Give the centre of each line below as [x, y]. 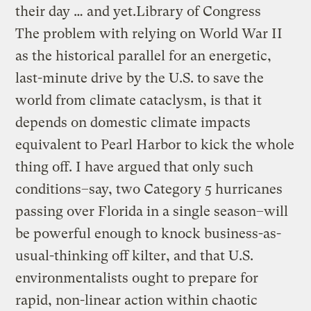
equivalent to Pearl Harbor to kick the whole [155, 144]
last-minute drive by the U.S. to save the [140, 78]
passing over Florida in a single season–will [152, 211]
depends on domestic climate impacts [133, 122]
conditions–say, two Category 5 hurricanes [149, 189]
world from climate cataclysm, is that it [139, 100]
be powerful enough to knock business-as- [149, 233]
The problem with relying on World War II [149, 33]
